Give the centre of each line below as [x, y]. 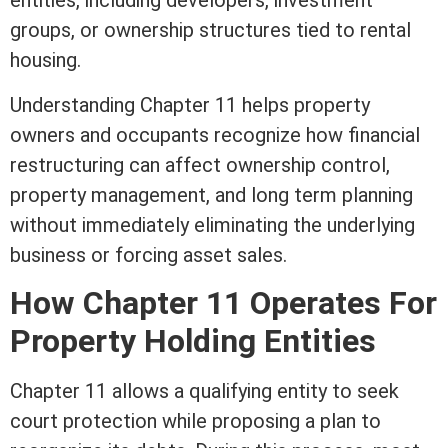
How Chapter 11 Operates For [223, 303]
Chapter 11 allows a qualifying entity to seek [204, 391]
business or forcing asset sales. [148, 254]
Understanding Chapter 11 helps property [190, 104]
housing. [45, 60]
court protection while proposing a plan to [195, 421]
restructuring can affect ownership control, [200, 164]
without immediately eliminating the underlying [212, 224]
